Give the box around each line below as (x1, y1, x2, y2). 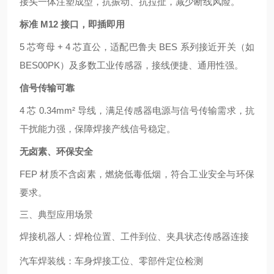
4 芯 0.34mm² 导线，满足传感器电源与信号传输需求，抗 (20, 105, 254, 116)
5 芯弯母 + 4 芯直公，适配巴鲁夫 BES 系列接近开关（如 (20, 42, 254, 52)
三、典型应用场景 (20, 209, 93, 220)
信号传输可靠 (20, 83, 75, 93)
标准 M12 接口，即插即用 (20, 19, 125, 29)
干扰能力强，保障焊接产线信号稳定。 (20, 124, 176, 134)
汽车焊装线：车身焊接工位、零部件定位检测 (20, 256, 203, 266)
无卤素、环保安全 (20, 146, 93, 157)
